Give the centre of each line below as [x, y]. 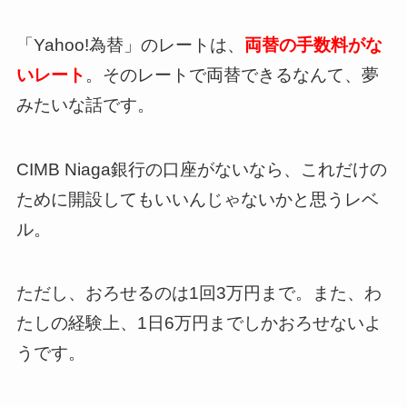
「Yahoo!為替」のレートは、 [130, 45]
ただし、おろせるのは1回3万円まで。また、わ [199, 293]
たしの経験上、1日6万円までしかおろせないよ [199, 323]
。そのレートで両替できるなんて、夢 [232, 75]
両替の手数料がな [313, 45]
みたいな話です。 [85, 105]
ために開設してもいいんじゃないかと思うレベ [197, 199]
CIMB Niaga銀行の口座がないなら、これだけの [201, 169]
